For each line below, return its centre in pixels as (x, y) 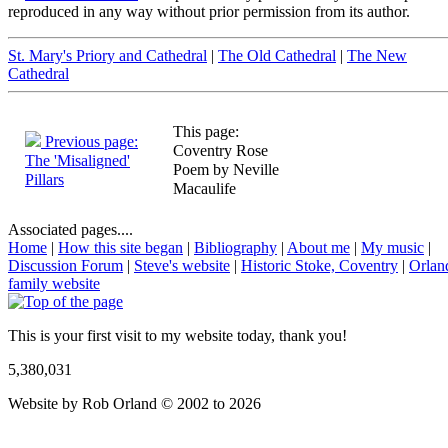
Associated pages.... (70, 230)
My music (392, 248)
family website (54, 284)
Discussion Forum (65, 266)
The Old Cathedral (277, 56)
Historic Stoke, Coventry (319, 266)
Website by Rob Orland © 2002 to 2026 (134, 404)
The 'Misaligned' (77, 161)
